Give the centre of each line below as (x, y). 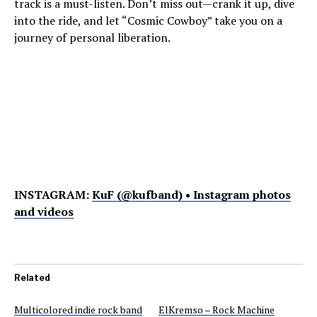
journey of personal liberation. (92, 38)
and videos (44, 212)
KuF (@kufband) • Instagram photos (191, 195)
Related (32, 278)
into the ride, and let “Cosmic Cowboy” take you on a (148, 21)
